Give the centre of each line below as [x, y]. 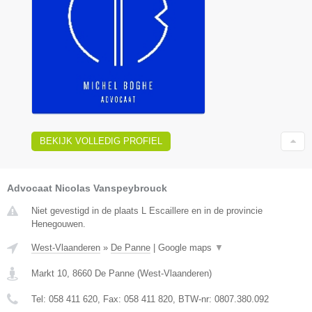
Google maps [186, 247]
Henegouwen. [58, 224]
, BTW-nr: [194, 299]
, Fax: [111, 299]
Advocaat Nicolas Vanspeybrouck [87, 188]
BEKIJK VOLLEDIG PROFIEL [101, 141]
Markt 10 [49, 273]
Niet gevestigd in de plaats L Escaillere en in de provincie [147, 210]
